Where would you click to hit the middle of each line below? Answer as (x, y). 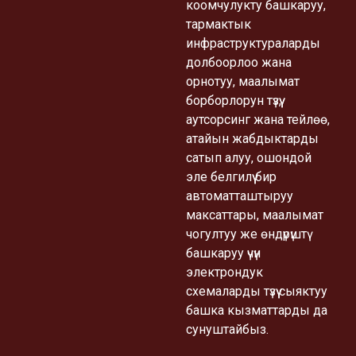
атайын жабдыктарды (252, 138)
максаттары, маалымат (255, 215)
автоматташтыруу (240, 195)
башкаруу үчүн (223, 253)
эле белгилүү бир (231, 176)
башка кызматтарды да (257, 310)
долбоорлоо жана (239, 62)
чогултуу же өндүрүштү (246, 234)
